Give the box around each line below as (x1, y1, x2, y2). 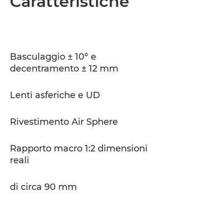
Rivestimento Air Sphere (10, 116, 118, 127)
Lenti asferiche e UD (10, 90, 100, 101)
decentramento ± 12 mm (10, 63, 118, 74)
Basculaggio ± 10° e (10, 51, 96, 62)
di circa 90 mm (10, 182, 77, 192)
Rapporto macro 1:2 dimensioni (10, 143, 147, 154)
